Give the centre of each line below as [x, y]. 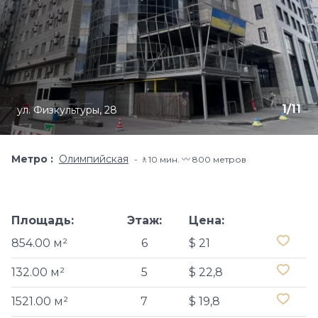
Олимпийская [94, 159]
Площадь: [43, 220]
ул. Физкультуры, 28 [67, 110]
